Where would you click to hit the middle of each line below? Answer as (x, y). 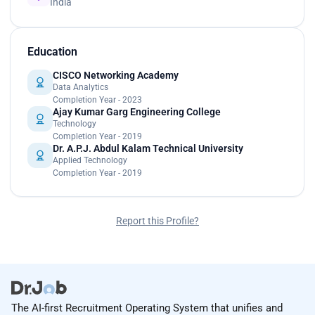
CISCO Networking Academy (116, 75)
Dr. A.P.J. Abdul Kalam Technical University (148, 148)
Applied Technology (90, 160)
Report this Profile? (157, 220)
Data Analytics (81, 87)
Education (52, 51)
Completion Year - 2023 (97, 99)
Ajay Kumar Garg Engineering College (137, 111)
